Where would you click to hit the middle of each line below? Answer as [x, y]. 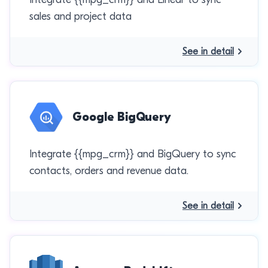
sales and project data [80, 16]
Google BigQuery [122, 117]
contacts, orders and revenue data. [109, 171]
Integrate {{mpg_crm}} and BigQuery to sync [133, 154]
